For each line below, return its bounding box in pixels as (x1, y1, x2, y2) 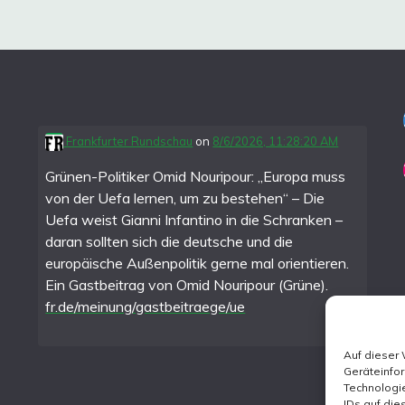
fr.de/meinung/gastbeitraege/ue (45, 297, 246, 316)
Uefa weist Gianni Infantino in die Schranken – (45, 210, 344, 229)
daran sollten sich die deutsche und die (45, 231, 294, 250)
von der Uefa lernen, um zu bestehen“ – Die (45, 188, 325, 207)
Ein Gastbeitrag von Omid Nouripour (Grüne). (45, 275, 329, 294)
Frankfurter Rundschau (63, 133, 193, 148)
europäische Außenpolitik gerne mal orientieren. (45, 253, 350, 272)
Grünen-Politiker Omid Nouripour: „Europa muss (45, 166, 346, 185)
